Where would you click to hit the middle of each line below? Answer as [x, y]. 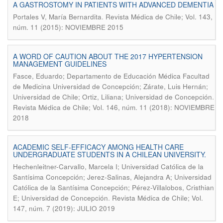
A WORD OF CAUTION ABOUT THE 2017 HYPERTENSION [108, 56]
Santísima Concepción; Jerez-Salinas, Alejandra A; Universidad [112, 177]
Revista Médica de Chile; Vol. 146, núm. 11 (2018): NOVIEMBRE [114, 107]
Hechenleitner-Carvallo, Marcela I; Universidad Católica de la [108, 167]
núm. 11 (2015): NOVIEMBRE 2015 [68, 27]
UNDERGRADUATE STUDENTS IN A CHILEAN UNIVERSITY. [110, 154]
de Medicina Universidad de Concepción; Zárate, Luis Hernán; [111, 86]
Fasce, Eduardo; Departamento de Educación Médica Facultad [111, 76]
